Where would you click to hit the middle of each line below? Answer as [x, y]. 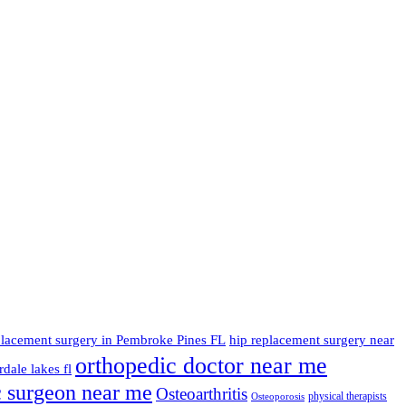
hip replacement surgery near [312, 339]
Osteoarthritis [202, 393]
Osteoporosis [278, 396]
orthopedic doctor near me [201, 365]
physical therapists [348, 396]
